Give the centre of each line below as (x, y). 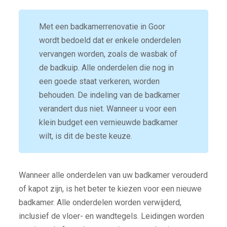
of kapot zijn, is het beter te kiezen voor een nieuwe (110, 189)
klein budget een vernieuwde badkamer (108, 123)
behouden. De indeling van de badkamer (109, 95)
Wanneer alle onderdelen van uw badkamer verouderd (113, 175)
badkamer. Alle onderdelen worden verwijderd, (100, 203)
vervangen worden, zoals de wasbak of (108, 54)
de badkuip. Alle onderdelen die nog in (106, 68)
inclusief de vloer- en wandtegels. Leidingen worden (111, 216)
